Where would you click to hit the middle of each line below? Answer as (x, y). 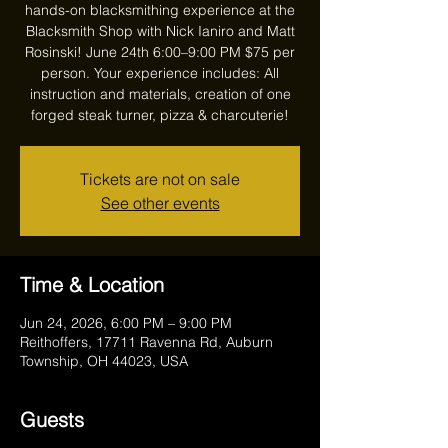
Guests (52, 419)
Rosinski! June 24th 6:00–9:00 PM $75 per (160, 52)
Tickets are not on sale (160, 179)
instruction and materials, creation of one (160, 94)
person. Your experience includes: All (160, 73)
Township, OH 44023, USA (104, 361)
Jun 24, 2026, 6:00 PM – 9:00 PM (126, 323)
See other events (160, 203)
